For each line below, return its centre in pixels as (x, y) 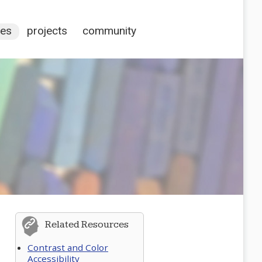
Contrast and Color (68, 247)
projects (47, 31)
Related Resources (87, 225)
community (109, 31)
